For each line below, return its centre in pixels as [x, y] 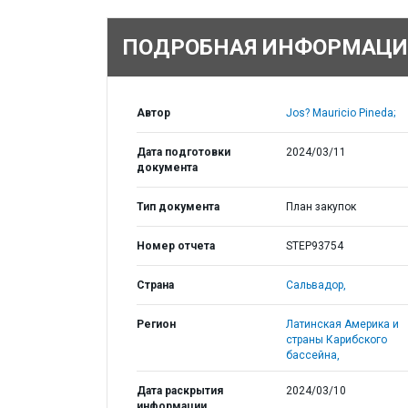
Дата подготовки [184, 152]
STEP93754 [314, 246]
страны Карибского [336, 340]
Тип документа [178, 207]
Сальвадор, [316, 285]
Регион [156, 324]
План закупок [321, 207]
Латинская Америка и [342, 324]
